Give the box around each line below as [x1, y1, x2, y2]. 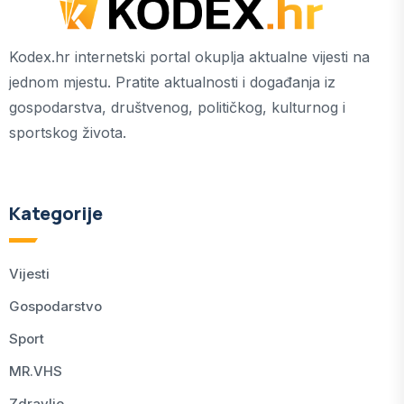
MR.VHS [9, 363, 62, 380]
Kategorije [9, 201, 103, 225]
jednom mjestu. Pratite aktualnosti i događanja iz [9, 73, 335, 91]
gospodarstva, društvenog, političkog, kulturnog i [9, 98, 345, 116]
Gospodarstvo [9, 298, 102, 315]
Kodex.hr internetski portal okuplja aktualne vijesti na [9, 48, 370, 66]
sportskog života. [9, 124, 126, 142]
